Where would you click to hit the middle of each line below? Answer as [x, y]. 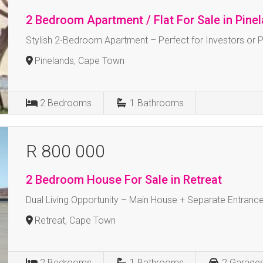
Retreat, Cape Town [75, 220]
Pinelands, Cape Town [80, 61]
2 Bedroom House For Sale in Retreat [124, 180]
